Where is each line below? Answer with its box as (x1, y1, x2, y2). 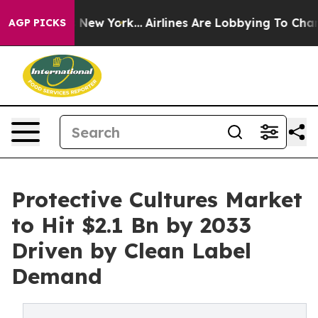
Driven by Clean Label (11, 237, 251, 264)
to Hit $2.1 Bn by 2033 (11, 212, 251, 238)
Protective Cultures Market (11, 186, 302, 213)
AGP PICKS (9, 16, 66, 29)
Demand (11, 263, 102, 290)
